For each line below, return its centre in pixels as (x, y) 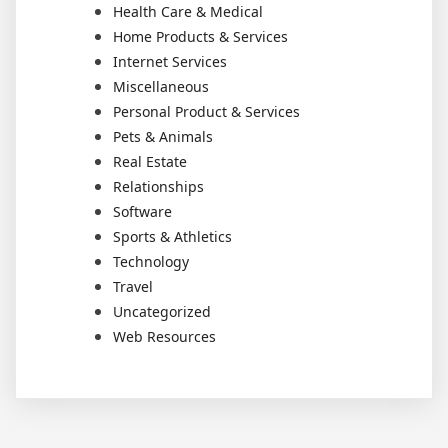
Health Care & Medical (188, 12)
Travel (133, 287)
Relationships (158, 187)
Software (142, 212)
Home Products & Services (200, 37)
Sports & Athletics (172, 237)
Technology (151, 262)
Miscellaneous (161, 87)
